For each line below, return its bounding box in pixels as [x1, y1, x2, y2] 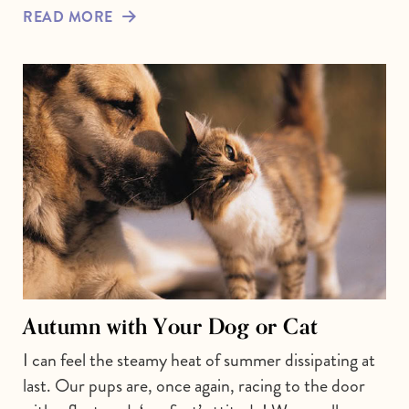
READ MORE [23, 5, 113, 27]
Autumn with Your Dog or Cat [23, 312, 319, 341]
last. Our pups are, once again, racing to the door [23, 372, 365, 400]
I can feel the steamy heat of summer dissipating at [23, 347, 375, 374]
